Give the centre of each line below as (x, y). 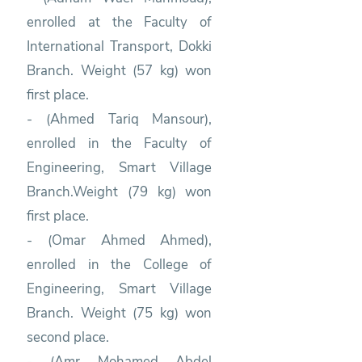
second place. (70, 337)
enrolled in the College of (120, 264)
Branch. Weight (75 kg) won (120, 313)
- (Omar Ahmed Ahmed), (120, 240)
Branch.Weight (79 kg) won (120, 192)
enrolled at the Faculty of (120, 22)
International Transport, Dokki (120, 46)
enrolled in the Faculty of (120, 143)
